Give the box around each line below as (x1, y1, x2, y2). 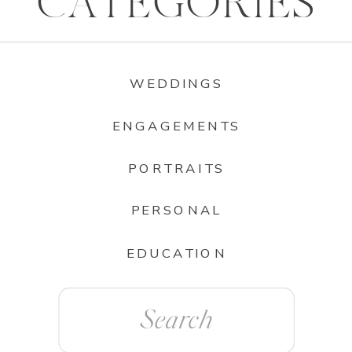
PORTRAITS (128, 159, 225, 178)
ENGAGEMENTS (112, 116, 241, 134)
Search (57, 285, 104, 305)
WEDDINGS (130, 75, 224, 93)
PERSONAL (131, 201, 222, 219)
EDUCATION (126, 244, 227, 262)
